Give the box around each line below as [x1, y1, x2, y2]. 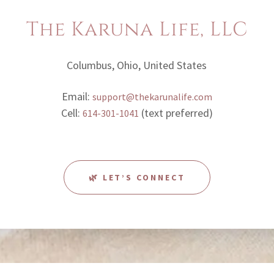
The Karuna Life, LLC [26, 17, 248, 43]
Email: [61, 89, 92, 103]
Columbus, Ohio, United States [67, 58, 207, 72]
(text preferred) [138, 106, 213, 120]
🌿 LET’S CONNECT [88, 172, 186, 183]
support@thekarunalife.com [92, 91, 212, 103]
